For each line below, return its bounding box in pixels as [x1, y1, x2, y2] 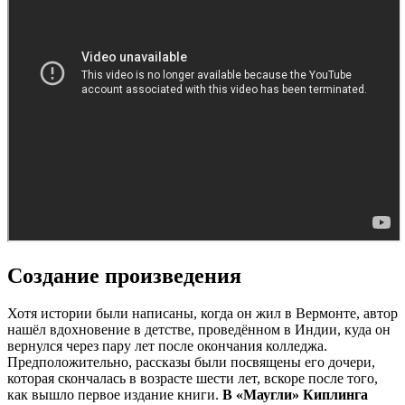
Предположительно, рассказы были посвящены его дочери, [7, 354, 375, 371]
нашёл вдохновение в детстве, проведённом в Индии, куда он [7, 322, 391, 338]
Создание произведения [7, 263, 241, 287]
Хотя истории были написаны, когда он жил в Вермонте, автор [7, 306, 398, 322]
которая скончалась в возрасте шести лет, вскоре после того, [7, 371, 378, 387]
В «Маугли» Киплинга [222, 387, 368, 403]
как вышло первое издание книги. [7, 387, 222, 403]
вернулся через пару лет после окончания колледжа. [7, 338, 327, 354]
